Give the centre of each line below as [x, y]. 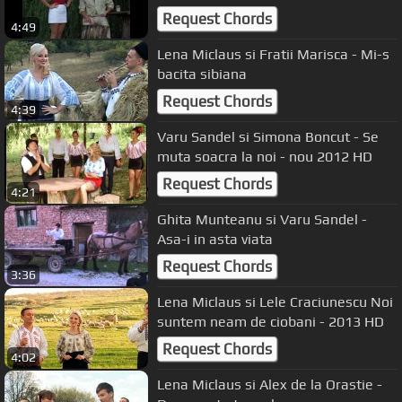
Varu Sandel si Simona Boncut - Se [268, 136]
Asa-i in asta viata [215, 239]
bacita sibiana [202, 74]
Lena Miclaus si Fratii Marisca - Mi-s [273, 54]
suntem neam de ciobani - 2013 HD [271, 321]
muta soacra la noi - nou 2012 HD [265, 156]
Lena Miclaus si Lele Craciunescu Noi [264, 301]
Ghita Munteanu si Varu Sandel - [259, 219]
